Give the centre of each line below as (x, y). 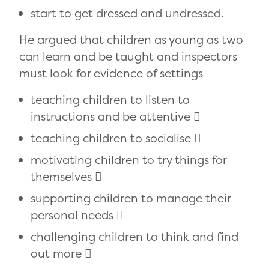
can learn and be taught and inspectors (128, 57)
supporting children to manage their (131, 198)
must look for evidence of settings (111, 74)
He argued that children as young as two (131, 40)
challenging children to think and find (135, 237)
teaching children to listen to (110, 100)
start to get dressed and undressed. (128, 14)
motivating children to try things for (129, 160)
